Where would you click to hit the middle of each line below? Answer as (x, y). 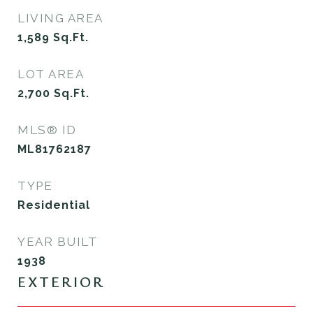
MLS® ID (47, 130)
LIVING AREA (60, 18)
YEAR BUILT (57, 241)
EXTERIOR (61, 281)
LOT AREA (51, 74)
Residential (54, 205)
